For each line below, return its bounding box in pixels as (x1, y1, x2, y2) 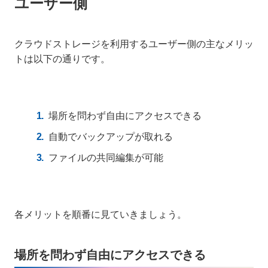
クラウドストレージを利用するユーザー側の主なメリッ (14, 38, 254, 49)
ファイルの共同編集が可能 (48, 152, 163, 163)
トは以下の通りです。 (14, 53, 110, 64)
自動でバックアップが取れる (48, 131, 173, 142)
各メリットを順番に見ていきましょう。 (14, 209, 187, 220)
